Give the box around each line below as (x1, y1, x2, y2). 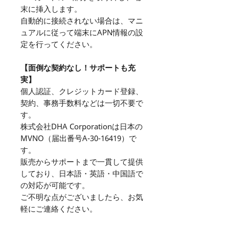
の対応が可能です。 (20, 180, 89, 191)
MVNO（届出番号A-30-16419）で (20, 133, 136, 144)
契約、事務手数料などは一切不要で (20, 98, 143, 108)
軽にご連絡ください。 (20, 203, 97, 214)
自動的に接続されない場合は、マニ (20, 15, 143, 26)
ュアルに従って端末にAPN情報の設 (20, 27, 143, 38)
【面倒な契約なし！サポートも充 (20, 62, 135, 73)
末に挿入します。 (20, 4, 82, 14)
